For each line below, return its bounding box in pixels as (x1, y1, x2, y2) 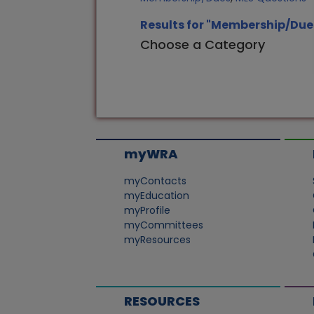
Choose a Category (140, 36, 266, 53)
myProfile (124, 203, 171, 217)
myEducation (124, 189, 190, 203)
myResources (124, 233, 191, 247)
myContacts (124, 174, 187, 188)
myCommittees (124, 218, 204, 232)
